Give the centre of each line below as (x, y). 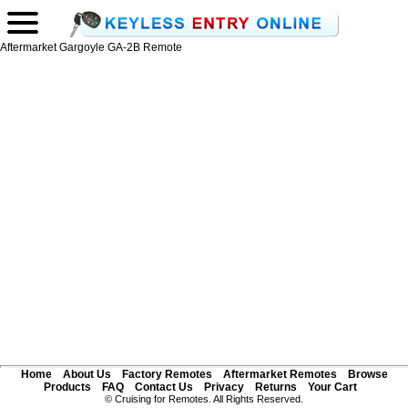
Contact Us (163, 387)
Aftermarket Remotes (280, 374)
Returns (275, 387)
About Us (87, 374)
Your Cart (332, 387)
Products (67, 387)
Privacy (224, 387)
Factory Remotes (167, 374)
